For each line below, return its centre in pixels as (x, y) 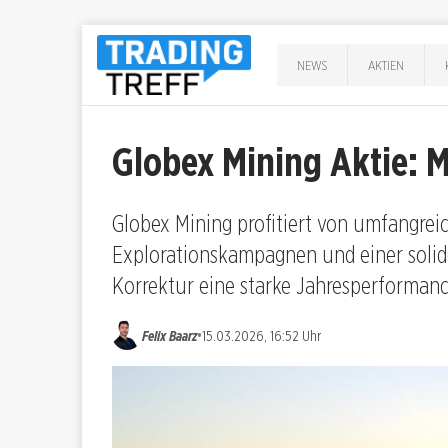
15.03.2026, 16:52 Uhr (261, 335)
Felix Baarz (169, 335)
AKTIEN (386, 64)
